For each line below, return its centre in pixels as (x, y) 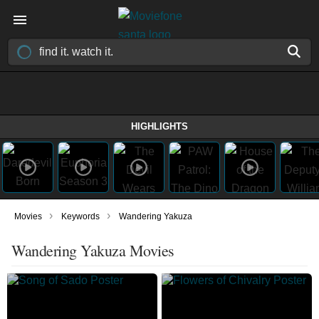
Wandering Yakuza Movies (93, 250)
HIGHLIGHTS (159, 126)
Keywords (80, 216)
